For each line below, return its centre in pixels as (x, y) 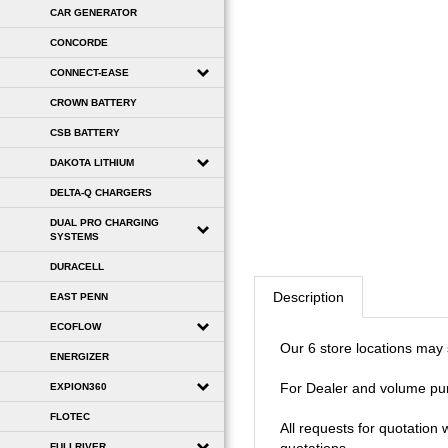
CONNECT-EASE (89, 72)
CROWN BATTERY (93, 102)
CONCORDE (79, 42)
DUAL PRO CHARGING (104, 222)
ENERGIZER (79, 356)
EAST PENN (79, 296)
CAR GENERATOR (93, 12)
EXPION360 (78, 386)
